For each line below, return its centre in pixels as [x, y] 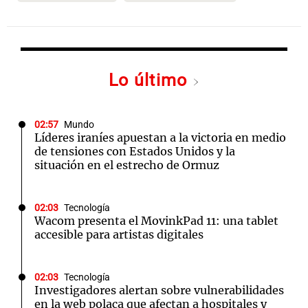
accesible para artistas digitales [119, 234]
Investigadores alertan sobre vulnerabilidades [159, 290]
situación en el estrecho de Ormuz [127, 165]
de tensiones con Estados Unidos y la [135, 151]
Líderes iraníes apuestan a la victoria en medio [160, 137]
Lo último [151, 80]
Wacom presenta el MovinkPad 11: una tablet [156, 221]
